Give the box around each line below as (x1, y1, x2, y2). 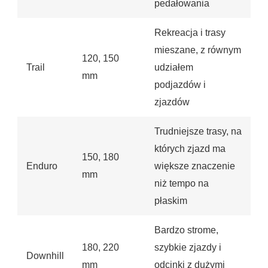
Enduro (26, 161, 57, 172)
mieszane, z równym (154, 45, 241, 56)
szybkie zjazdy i (154, 242, 221, 253)
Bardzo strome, (154, 225, 218, 236)
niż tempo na (154, 178, 209, 189)
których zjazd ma (154, 144, 226, 154)
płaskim (154, 196, 187, 206)
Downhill (26, 251, 64, 261)
